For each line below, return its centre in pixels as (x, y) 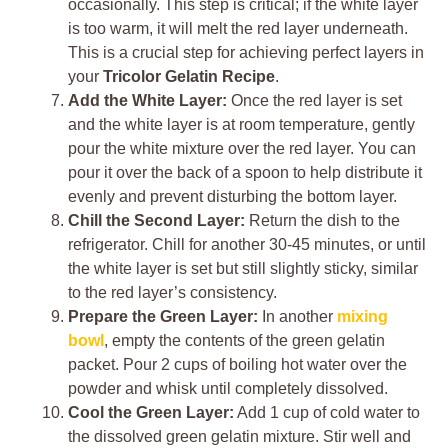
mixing (362, 317)
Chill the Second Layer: (156, 221)
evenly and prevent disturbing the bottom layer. (232, 197)
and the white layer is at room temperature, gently (241, 125)
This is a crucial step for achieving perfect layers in (246, 53)
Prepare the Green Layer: (163, 317)
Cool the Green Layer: (151, 413)
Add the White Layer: (147, 101)
